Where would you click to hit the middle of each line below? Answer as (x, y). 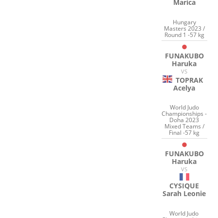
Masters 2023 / (184, 28)
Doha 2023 (184, 120)
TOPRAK (189, 80)
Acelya (184, 88)
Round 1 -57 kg (184, 35)
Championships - (184, 114)
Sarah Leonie (184, 194)
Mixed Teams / (184, 127)
